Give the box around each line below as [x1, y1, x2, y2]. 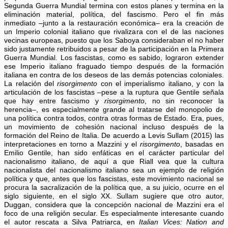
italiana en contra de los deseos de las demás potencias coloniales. [4, 71, 224, 79]
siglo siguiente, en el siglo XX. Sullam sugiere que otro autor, [4, 192, 224, 200]
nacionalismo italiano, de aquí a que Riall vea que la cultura [4, 157, 224, 165]
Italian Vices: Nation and [139, 218, 224, 226]
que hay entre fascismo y [4, 97, 104, 105]
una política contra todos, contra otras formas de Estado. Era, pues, [4, 114, 224, 122]
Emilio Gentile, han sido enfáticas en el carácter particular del [4, 149, 224, 157]
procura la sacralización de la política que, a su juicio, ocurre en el [4, 183, 224, 191]
